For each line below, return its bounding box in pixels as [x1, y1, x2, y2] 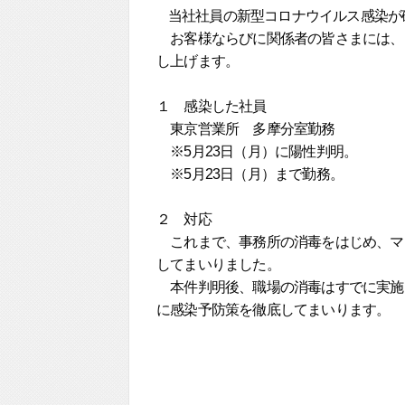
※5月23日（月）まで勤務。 [156, 166, 344, 182]
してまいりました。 [156, 257, 280, 272]
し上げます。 [156, 53, 240, 69]
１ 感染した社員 [156, 99, 267, 114]
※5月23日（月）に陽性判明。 [156, 144, 358, 159]
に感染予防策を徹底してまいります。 [156, 302, 391, 317]
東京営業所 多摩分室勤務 [156, 121, 335, 137]
